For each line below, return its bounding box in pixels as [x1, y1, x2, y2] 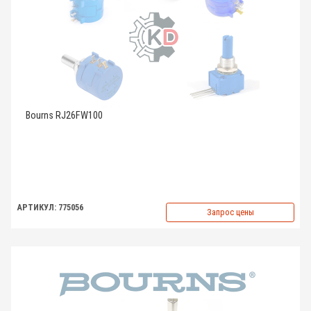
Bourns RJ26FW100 [26, 110, 103, 122]
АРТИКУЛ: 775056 [17, 202, 83, 213]
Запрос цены [206, 207, 254, 218]
